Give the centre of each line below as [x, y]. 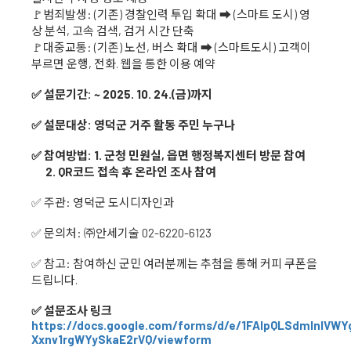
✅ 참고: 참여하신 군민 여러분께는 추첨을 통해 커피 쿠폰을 [174, 264]
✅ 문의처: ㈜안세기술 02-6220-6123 [121, 233]
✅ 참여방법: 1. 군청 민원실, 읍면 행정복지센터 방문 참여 [168, 156]
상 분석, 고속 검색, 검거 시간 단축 [113, 31]
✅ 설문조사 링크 [72, 311]
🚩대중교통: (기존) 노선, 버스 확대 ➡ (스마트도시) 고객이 [171, 47]
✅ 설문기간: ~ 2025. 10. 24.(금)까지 [122, 94]
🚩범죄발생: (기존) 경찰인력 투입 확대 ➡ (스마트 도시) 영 [171, 14]
